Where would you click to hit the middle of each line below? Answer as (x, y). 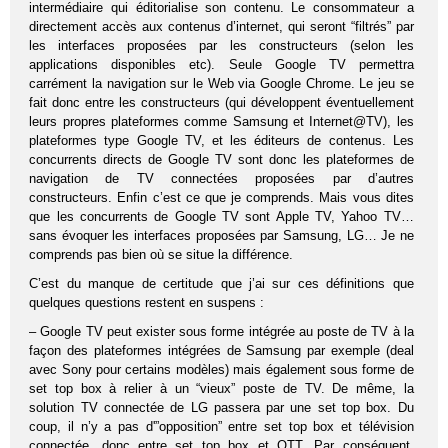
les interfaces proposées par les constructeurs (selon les (221, 45)
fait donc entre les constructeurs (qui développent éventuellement (221, 102)
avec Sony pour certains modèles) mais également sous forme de (221, 369)
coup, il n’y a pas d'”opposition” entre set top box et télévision (221, 426)
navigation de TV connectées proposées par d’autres (221, 178)
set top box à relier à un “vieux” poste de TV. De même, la (221, 388)
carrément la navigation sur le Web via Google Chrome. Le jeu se (221, 83)
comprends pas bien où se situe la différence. (161, 254)
